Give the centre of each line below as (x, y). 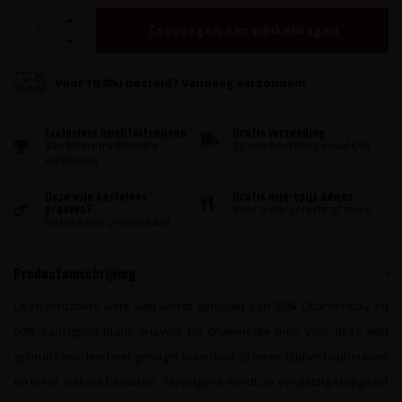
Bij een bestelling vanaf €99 (301, 145)
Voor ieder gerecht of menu (302, 209)
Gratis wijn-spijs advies (293, 196)
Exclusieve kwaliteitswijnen (116, 132)
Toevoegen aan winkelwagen (242, 30)
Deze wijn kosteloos (96, 196)
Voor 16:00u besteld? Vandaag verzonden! (180, 83)
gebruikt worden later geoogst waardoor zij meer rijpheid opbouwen (201, 356)
